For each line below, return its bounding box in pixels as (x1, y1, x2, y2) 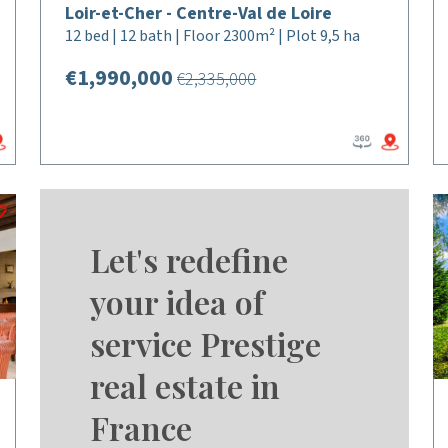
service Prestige (90, 322, 322, 365)
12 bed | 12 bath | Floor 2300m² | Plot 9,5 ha (65, 25, 361, 47)
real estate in (90, 364, 281, 407)
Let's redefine (90, 238, 289, 281)
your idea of (90, 280, 265, 323)
